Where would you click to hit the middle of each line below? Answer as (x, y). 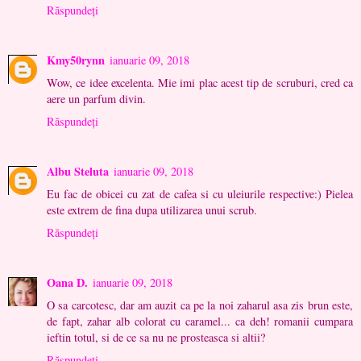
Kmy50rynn (76, 60)
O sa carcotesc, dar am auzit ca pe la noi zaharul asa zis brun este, (200, 305)
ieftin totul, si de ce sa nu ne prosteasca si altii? (156, 337)
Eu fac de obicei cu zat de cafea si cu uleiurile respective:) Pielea (200, 193)
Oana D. (67, 282)
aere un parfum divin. (96, 98)
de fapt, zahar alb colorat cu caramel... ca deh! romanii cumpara (200, 321)
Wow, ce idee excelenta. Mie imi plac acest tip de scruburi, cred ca (200, 82)
